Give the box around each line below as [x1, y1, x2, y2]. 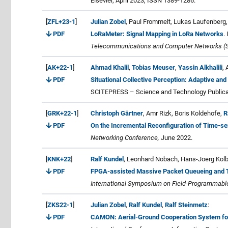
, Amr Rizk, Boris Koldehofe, [143, 109, 223, 117]
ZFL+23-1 [47, 17, 75, 25]
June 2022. [159, 133, 192, 141]
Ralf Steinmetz [165, 201, 208, 209]
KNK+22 [47, 155, 71, 163]
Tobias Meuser [132, 63, 175, 71]
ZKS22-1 [47, 201, 73, 209]
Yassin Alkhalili [178, 63, 222, 71]
